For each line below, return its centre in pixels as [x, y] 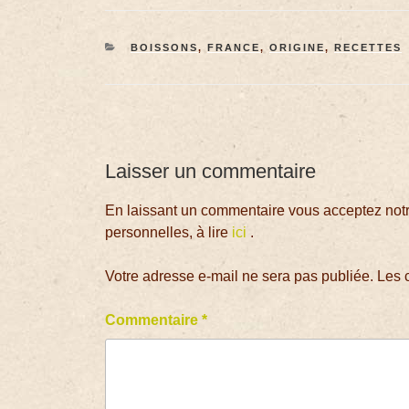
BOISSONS [164, 47]
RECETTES [367, 47]
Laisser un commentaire [211, 171]
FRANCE [233, 47]
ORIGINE [297, 47]
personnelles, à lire [169, 233]
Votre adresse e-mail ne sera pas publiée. [240, 277]
